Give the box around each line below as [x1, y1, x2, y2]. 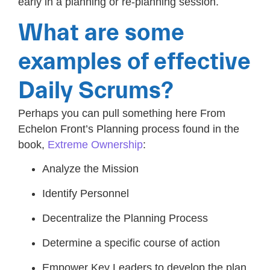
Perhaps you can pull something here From [18, 107, 225, 119]
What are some [18, 19, 184, 47]
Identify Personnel [42, 187, 129, 200]
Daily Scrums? [18, 77, 174, 105]
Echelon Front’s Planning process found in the [18, 122, 239, 135]
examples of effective [18, 48, 251, 76]
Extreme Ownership [48, 138, 143, 151]
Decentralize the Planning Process [42, 212, 208, 225]
